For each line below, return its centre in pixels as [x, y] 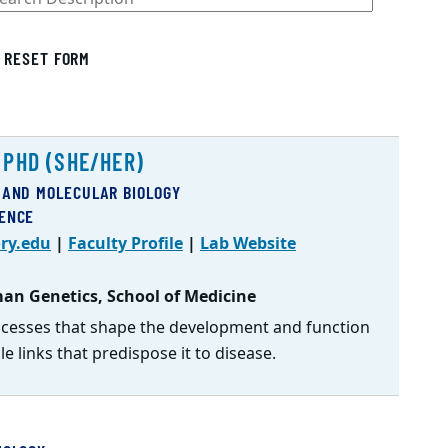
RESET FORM [47, 58]
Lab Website [248, 243]
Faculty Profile [125, 243]
